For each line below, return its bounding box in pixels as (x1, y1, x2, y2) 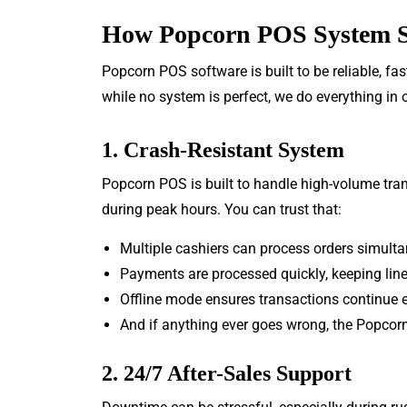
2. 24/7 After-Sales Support (102, 361, 352, 385)
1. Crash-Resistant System (102, 137, 344, 162)
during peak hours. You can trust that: (102, 200, 342, 218)
